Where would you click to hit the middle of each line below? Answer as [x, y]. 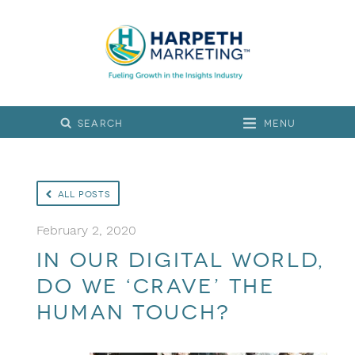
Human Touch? [133, 313]
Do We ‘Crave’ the [155, 287]
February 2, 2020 [86, 231]
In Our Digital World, [180, 261]
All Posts [84, 194]
